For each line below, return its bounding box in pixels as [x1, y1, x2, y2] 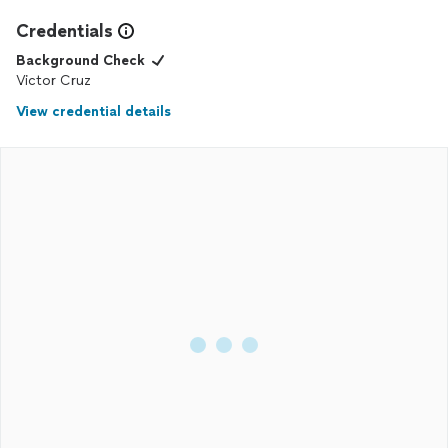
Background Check [16, 52, 145, 69]
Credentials [16, 20, 113, 42]
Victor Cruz [16, 72, 91, 89]
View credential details [16, 103, 171, 120]
